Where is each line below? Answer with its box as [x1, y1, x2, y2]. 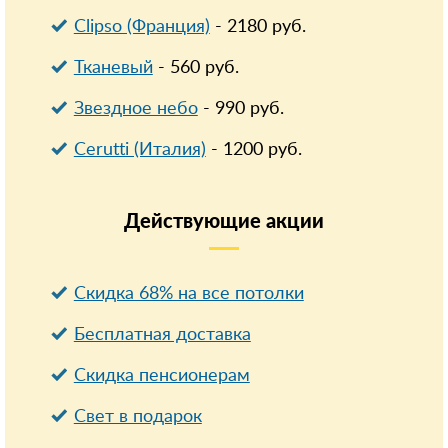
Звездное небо [73, 100, 198, 118]
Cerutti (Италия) [73, 141, 206, 159]
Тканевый [73, 59, 153, 77]
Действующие [124, 212, 266, 232]
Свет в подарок [73, 408, 202, 426]
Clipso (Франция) [73, 18, 210, 36]
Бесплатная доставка [73, 326, 251, 344]
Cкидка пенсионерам [73, 367, 250, 385]
